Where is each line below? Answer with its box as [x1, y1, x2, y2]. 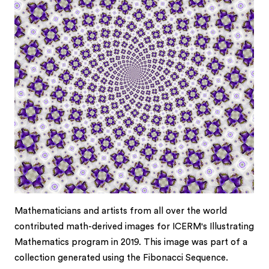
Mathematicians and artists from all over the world [14, 206, 228, 216]
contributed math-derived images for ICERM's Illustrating [14, 222, 255, 231]
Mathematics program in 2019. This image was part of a [14, 237, 248, 247]
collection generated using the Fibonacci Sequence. [14, 253, 229, 262]
